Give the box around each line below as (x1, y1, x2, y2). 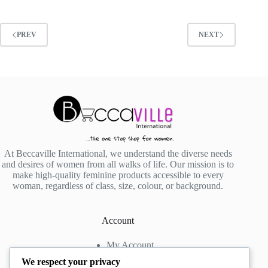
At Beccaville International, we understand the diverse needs (4, 148, 232, 159)
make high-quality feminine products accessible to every (12, 170, 224, 181)
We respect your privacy (22, 256, 120, 267)
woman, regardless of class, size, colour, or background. (13, 181, 224, 191)
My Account (106, 240, 154, 251)
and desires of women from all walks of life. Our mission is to (2, 159, 234, 170)
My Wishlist (107, 251, 153, 261)
